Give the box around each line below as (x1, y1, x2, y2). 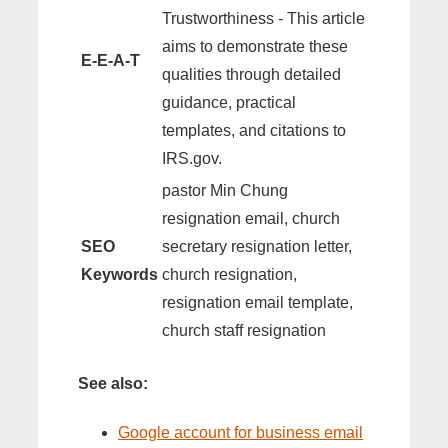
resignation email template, (162, 294, 353, 312)
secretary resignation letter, (162, 238, 352, 256)
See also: (78, 374, 148, 392)
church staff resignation (162, 322, 326, 340)
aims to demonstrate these (162, 38, 348, 56)
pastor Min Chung (162, 182, 288, 200)
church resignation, (162, 266, 297, 284)
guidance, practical (162, 94, 296, 112)
